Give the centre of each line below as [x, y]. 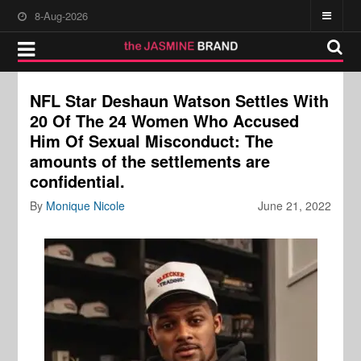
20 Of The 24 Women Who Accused [165, 120]
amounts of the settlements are [150, 161]
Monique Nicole [86, 205]
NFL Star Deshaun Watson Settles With [180, 100]
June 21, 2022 [294, 205]
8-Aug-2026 [62, 16]
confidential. [78, 181]
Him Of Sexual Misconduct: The [152, 141]
